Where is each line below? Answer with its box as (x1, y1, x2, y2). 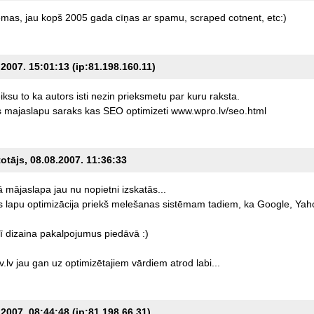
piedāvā (104, 227, 139, 239)
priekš (81, 198, 109, 210)
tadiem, (207, 198, 241, 210)
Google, (257, 198, 292, 210)
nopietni (83, 183, 119, 195)
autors (45, 90, 74, 102)
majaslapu (4, 104, 50, 116)
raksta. (209, 90, 240, 102)
